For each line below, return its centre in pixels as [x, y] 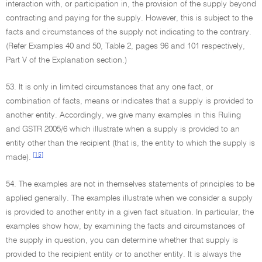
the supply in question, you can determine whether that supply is [122, 240]
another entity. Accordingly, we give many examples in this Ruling [123, 115]
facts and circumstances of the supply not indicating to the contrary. [129, 32]
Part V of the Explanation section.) [66, 60]
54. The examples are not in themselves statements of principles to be [130, 184]
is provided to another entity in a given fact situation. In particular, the [130, 212]
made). [18, 157]
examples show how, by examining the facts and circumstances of [125, 226]
